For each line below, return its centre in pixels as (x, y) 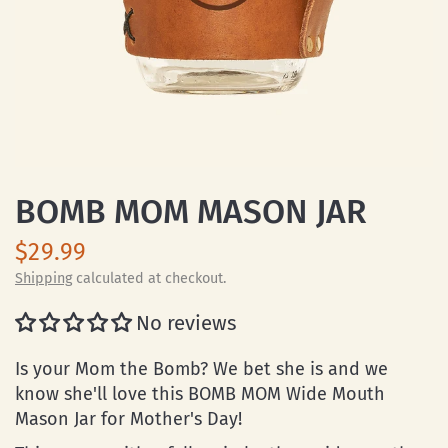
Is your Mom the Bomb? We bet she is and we (202, 369)
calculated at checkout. (149, 278)
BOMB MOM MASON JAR (191, 212)
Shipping (43, 278)
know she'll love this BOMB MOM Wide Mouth (200, 394)
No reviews (186, 323)
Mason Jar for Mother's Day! (129, 419)
